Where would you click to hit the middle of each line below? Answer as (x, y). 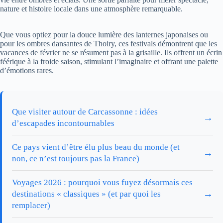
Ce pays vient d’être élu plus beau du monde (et (96, 147)
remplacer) (31, 206)
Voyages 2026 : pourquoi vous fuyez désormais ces (102, 183)
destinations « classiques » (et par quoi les (86, 194)
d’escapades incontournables (63, 123)
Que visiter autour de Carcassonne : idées (85, 112)
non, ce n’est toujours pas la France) (76, 159)
